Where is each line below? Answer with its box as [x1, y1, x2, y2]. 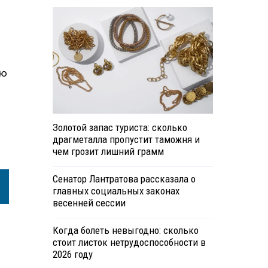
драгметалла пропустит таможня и [52, 133, 200, 146]
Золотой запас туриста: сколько [52, 121, 187, 134]
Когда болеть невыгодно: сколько [52, 224, 199, 237]
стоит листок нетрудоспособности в [52, 236, 206, 249]
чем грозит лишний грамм [52, 145, 164, 158]
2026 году [52, 248, 93, 261]
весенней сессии [52, 197, 126, 209]
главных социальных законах [52, 185, 179, 197]
